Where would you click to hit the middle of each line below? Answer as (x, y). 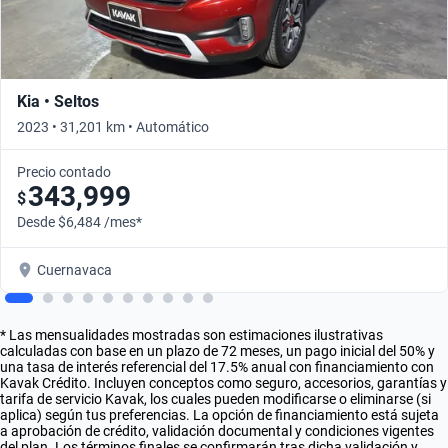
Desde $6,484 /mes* (79, 221)
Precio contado (64, 171)
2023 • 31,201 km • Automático (113, 126)
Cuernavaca (74, 269)
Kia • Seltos (58, 101)
